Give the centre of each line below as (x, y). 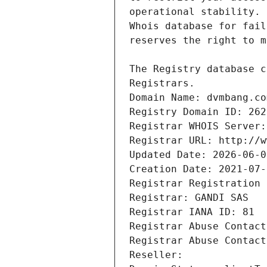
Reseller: (159, 255)
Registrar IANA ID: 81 (192, 212)
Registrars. (162, 83)
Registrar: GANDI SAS (189, 198)
